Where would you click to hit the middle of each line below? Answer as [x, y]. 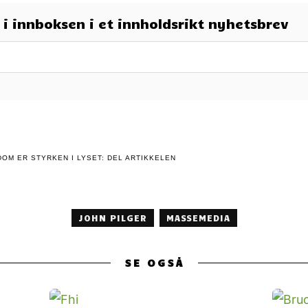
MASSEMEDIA [198, 218]
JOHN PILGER [112, 218]
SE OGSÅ [154, 262]
